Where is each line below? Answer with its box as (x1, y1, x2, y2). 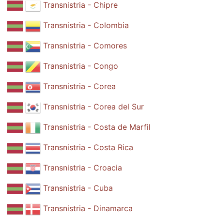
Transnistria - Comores (43, 41, 127, 51)
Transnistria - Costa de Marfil (43, 122, 151, 132)
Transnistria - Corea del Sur (43, 102, 144, 112)
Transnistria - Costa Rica (43, 142, 133, 153)
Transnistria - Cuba (43, 183, 113, 193)
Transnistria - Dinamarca (43, 203, 133, 214)
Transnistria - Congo (43, 61, 118, 71)
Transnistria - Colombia (43, 20, 129, 31)
